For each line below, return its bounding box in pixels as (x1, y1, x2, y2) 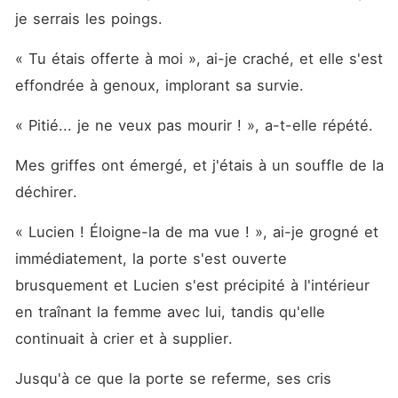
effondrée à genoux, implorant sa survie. (14, 76, 309, 94)
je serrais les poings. (14, 10, 168, 28)
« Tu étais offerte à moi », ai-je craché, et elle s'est (14, 50, 383, 68)
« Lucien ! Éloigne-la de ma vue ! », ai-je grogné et (14, 223, 378, 241)
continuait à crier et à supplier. (14, 330, 238, 347)
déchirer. (14, 183, 83, 201)
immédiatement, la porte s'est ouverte (14, 250, 287, 267)
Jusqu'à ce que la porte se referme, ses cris (14, 370, 331, 387)
